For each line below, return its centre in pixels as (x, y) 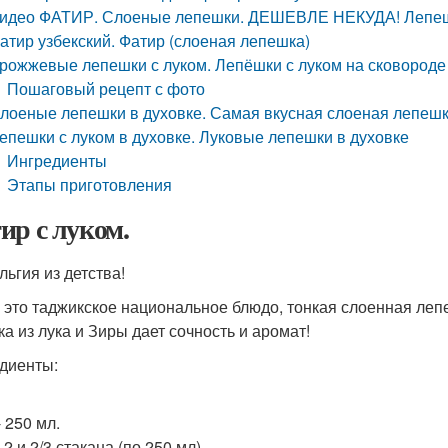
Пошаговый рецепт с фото (106, 88)
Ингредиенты (57, 160)
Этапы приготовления (90, 184)
